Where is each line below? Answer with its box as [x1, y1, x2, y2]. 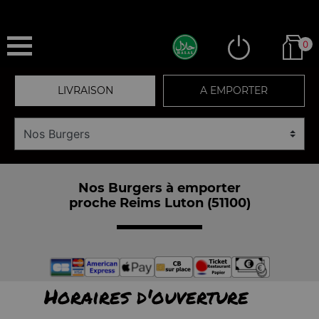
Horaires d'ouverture [44, 282, 249, 310]
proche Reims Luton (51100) [68, 194, 251, 211]
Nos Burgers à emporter [78, 179, 241, 196]
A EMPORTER [200, 84, 268, 97]
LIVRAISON [57, 84, 113, 97]
